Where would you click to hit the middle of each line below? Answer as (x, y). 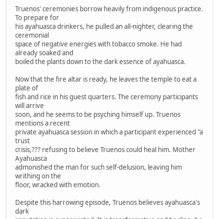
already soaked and (44, 53)
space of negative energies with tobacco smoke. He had (99, 44)
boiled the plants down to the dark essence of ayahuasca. (100, 61)
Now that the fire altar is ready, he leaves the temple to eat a (106, 79)
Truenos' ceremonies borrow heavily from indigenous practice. (109, 9)
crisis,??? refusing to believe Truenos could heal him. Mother (105, 149)
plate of (27, 88)
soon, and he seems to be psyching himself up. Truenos (98, 114)
